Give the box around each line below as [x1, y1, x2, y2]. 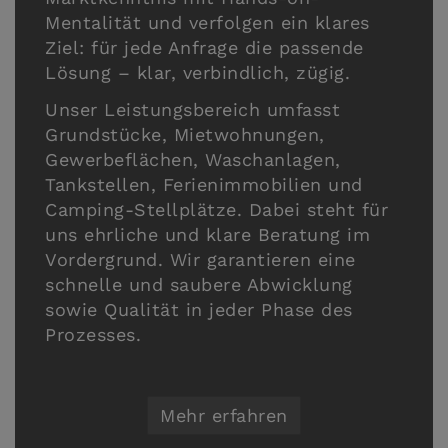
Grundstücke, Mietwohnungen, [45, 124, 325, 145]
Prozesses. [45, 324, 141, 345]
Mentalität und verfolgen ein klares [45, 11, 370, 33]
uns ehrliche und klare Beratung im [45, 224, 370, 245]
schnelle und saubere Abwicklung [45, 274, 353, 295]
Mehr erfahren [160, 404, 288, 426]
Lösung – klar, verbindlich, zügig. [45, 61, 350, 83]
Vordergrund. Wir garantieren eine [45, 249, 356, 270]
